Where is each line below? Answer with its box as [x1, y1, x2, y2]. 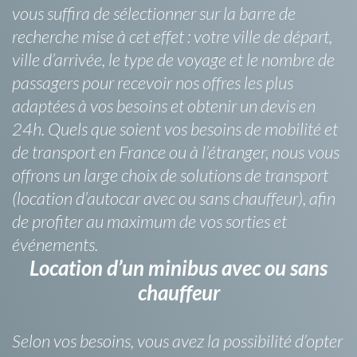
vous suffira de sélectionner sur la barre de [12, 2, 296, 24]
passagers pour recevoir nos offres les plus [12, 71, 293, 93]
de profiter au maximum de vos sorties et [12, 210, 287, 232]
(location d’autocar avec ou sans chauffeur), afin [12, 186, 335, 209]
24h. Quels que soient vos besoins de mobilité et [12, 117, 338, 139]
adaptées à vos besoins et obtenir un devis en [12, 94, 316, 116]
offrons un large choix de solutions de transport [12, 163, 328, 186]
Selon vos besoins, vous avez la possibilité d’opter [12, 329, 343, 351]
